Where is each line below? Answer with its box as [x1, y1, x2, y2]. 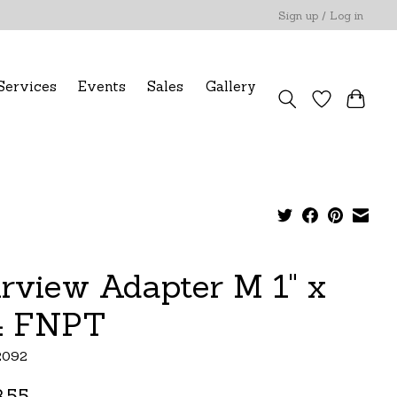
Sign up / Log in [278, 8, 364, 22]
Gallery [205, 77, 256, 95]
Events [78, 77, 127, 95]
